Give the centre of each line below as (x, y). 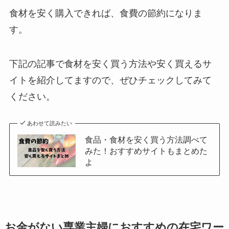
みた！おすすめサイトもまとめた (146, 151)
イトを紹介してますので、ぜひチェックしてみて (110, 81)
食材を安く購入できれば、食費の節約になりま (106, 13)
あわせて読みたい (50, 123)
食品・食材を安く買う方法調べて (146, 140)
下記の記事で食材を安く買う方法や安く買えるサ (110, 64)
